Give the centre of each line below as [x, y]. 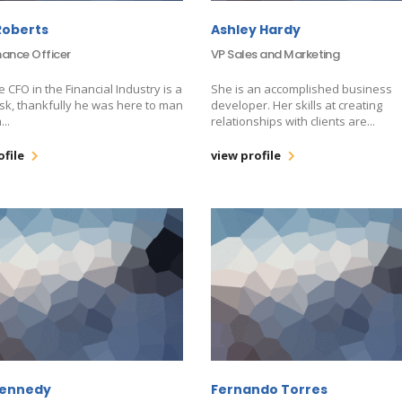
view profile [245, 155]
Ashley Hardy [255, 29]
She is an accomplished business [301, 88]
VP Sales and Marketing [275, 54]
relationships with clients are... [293, 121]
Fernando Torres [269, 389]
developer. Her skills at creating [296, 105]
